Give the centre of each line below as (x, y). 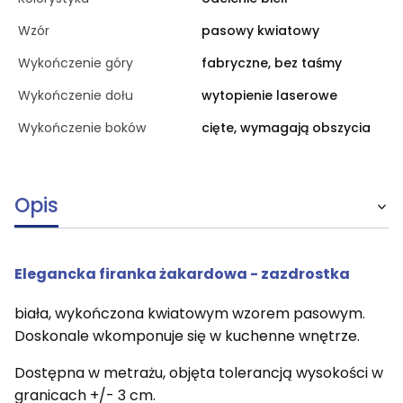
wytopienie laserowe (269, 95)
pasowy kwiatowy (260, 30)
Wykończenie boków (82, 127)
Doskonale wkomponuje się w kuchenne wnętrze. (187, 336)
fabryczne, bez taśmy (272, 63)
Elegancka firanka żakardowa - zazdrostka (182, 273)
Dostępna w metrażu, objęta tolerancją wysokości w (199, 373)
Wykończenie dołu (76, 95)
